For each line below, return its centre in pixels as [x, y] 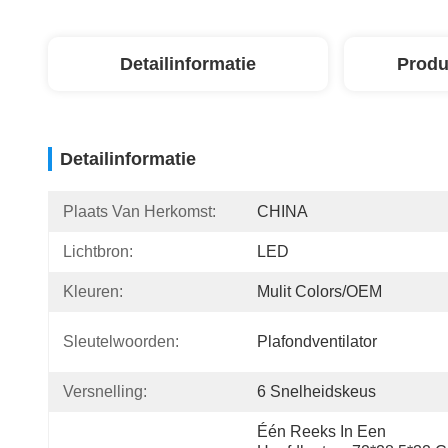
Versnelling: [105, 391]
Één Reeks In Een [321, 431]
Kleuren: [93, 291]
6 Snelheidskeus [316, 391]
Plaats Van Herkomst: [139, 211]
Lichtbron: [98, 251]
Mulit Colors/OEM [319, 291]
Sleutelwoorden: [121, 341]
